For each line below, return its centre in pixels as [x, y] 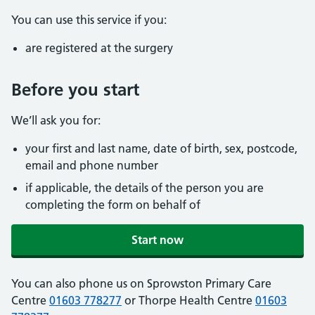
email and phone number [92, 165]
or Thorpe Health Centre [188, 300]
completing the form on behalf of [113, 205]
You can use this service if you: [89, 20]
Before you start [75, 90]
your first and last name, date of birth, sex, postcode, [161, 148]
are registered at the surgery [99, 48]
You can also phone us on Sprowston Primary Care [141, 283]
